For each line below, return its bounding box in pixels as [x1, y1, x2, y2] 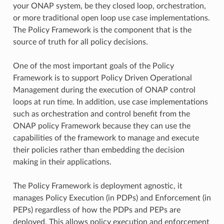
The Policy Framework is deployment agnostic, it [12, 181, 182, 190]
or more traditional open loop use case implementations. [12, 13, 210, 22]
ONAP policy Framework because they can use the [12, 121, 190, 130]
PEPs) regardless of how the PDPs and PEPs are [12, 205, 180, 214]
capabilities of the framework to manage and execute [12, 133, 199, 142]
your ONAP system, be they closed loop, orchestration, [12, 1, 206, 10]
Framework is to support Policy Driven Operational [12, 73, 192, 82]
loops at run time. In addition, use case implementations [12, 97, 208, 106]
